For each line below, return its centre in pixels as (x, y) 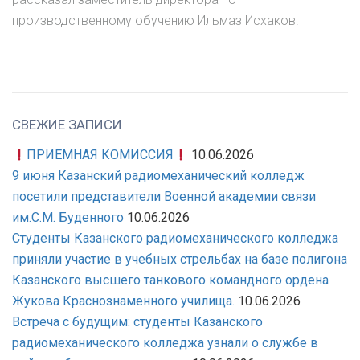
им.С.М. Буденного (68, 218)
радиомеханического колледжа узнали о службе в (165, 343)
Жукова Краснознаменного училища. (123, 301)
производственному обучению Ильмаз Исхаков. (155, 21)
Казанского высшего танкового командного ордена (170, 280)
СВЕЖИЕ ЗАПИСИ (67, 125)
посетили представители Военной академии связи (164, 197)
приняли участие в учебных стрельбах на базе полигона (180, 260)
